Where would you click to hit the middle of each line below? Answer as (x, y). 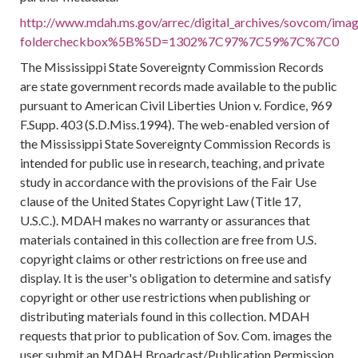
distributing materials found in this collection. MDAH (165, 316)
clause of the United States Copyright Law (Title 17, (161, 201)
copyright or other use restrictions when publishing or (166, 297)
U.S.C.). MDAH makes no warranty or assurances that (165, 220)
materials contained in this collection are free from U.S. (169, 239)
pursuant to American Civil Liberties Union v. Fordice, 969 (176, 105)
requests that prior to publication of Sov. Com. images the (176, 335)
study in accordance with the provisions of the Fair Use (169, 182)
